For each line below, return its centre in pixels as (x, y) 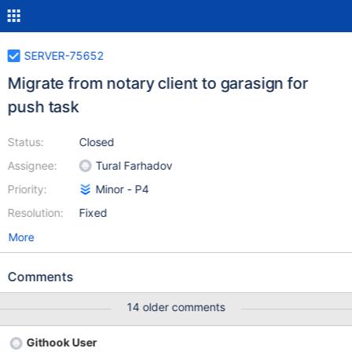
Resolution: (35, 213)
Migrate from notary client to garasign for (158, 83)
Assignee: (32, 165)
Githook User (62, 342)
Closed (97, 142)
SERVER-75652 (64, 55)
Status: (26, 142)
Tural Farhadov (134, 165)
